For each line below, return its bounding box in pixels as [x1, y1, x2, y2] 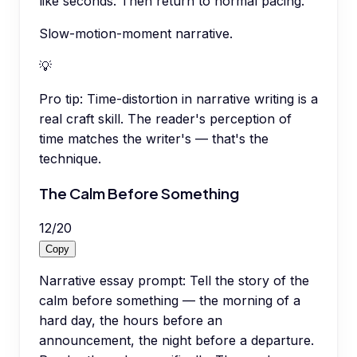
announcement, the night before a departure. [39, 331, 314, 348]
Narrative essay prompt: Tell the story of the [39, 272, 309, 288]
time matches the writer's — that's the [39, 131, 269, 147]
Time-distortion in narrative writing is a [87, 91, 318, 108]
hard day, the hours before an [39, 312, 222, 328]
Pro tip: [39, 91, 83, 108]
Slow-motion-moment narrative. [39, 25, 233, 42]
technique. [39, 151, 101, 167]
